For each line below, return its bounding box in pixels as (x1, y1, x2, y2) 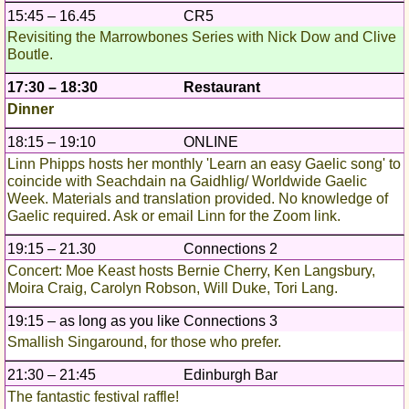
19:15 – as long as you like (7, 313, 180, 330)
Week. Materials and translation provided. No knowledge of (7, 191, 388, 207)
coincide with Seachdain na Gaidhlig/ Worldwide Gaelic (7, 173, 367, 190)
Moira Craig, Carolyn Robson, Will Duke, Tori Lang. (7, 280, 338, 297)
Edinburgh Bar (184, 367, 278, 383)
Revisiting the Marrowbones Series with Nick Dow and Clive (7, 29, 396, 46)
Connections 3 (184, 313, 278, 330)
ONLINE (184, 134, 238, 151)
